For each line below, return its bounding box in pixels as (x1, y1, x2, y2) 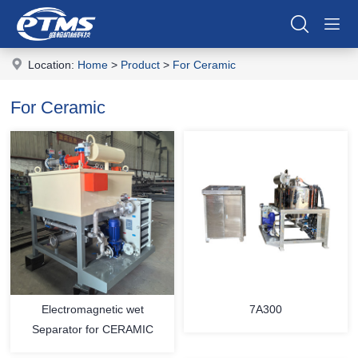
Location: (28, 58, 78, 71)
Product (121, 58, 161, 71)
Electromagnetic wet (41, 302, 144, 316)
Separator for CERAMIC (31, 322, 153, 336)
